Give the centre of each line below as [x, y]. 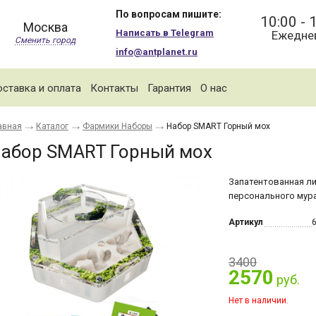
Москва [45, 27]
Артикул [246, 222]
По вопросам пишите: [169, 14]
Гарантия [169, 88]
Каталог [52, 126]
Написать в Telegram [165, 33]
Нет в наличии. [259, 300]
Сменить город [45, 40]
